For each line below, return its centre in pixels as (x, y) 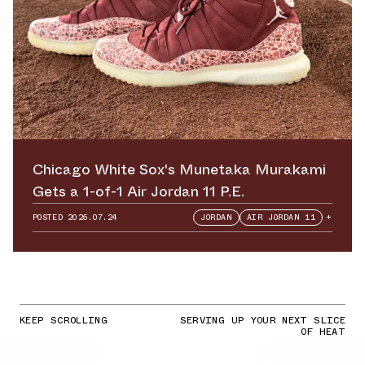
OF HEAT (323, 332)
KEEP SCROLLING (64, 321)
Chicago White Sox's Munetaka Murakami (179, 170)
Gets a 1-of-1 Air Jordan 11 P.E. (139, 192)
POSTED (51, 218)
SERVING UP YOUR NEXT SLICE (262, 321)
